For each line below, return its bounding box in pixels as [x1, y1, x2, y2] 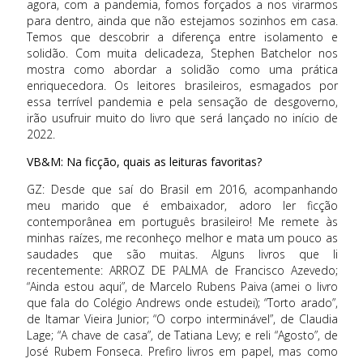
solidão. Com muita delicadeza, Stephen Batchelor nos [27, 45, 338, 61]
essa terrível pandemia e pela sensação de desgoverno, [27, 93, 338, 109]
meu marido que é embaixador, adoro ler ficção [27, 198, 338, 214]
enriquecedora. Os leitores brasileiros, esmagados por [27, 77, 338, 93]
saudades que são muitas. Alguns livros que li [27, 246, 338, 263]
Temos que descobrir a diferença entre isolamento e [27, 28, 338, 45]
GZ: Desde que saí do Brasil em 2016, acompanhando [27, 181, 338, 198]
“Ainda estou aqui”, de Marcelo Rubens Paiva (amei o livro [27, 279, 338, 295]
